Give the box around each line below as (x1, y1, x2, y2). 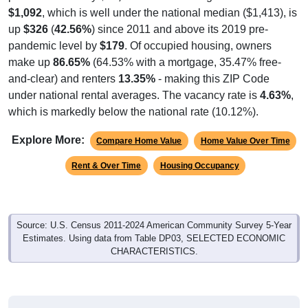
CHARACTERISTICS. (110, 245, 198, 256)
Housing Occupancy (159, 160, 239, 170)
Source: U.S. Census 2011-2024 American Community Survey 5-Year (16, 219, 291, 230)
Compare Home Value (96, 135, 182, 146)
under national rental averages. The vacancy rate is (8, 89, 260, 101)
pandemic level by (8, 39, 100, 52)
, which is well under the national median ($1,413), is (42, 6, 297, 19)
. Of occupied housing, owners (124, 39, 272, 52)
